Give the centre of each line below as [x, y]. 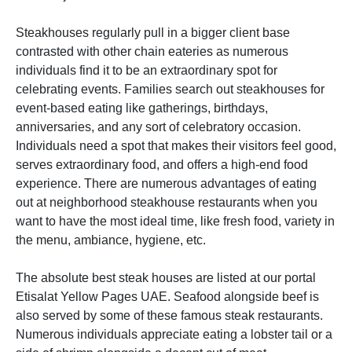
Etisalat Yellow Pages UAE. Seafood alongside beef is [167, 297]
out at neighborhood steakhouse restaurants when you [167, 202]
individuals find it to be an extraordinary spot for [147, 70]
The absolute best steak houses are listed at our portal [166, 278]
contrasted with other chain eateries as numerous [152, 51]
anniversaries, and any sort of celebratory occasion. [158, 127]
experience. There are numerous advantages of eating [166, 183]
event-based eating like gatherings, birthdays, [142, 108]
